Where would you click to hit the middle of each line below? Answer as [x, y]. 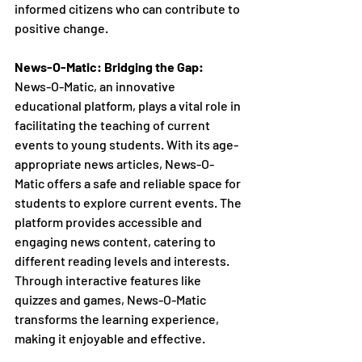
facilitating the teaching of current [114, 124]
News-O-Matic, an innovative [96, 86]
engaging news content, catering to [116, 241]
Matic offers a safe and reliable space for [129, 183]
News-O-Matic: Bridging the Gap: [109, 66]
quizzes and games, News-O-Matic [112, 299]
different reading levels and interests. [123, 260]
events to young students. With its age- [126, 144]
